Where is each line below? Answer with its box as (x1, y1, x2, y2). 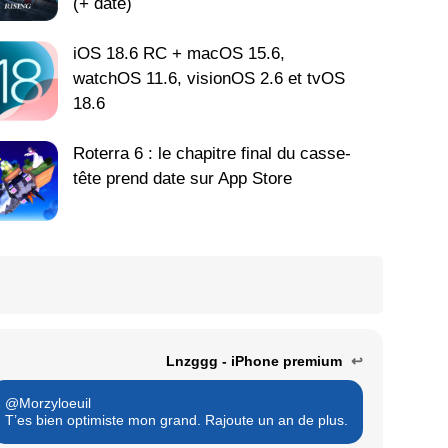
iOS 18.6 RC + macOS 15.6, (73, 44, 286, 64)
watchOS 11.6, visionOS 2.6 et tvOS (73, 69, 346, 89)
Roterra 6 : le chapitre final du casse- (73, 144, 352, 164)
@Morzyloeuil (5, 395, 91, 412)
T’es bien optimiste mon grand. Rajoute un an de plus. (5, 412, 348, 429)
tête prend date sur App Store (73, 169, 293, 189)
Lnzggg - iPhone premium (166, 353, 346, 370)
